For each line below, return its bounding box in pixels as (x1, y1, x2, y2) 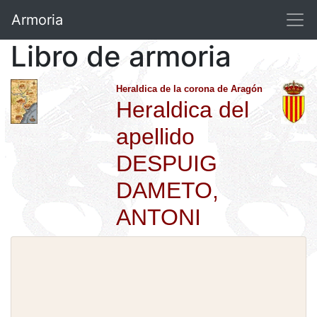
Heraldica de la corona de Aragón (116, 83, 263, 94)
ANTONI (116, 204, 202, 230)
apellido (116, 124, 195, 149)
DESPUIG (116, 151, 218, 176)
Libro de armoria (11, 39, 231, 74)
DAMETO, (116, 178, 219, 203)
